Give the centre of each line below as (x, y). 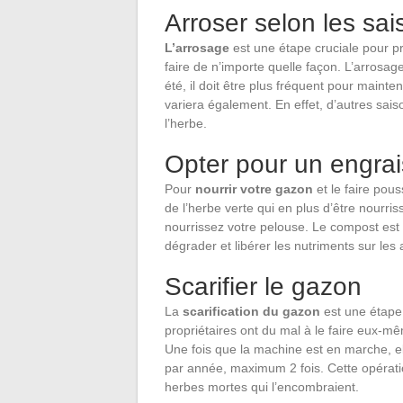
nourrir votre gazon (254, 188)
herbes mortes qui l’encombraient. (262, 386)
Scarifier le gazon (263, 286)
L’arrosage (197, 47)
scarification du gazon (251, 311)
